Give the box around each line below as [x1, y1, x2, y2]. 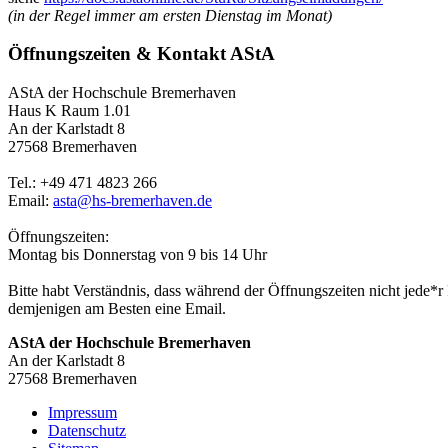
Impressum [48, 404, 117, 422]
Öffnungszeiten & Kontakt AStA [8, 43, 275, 65]
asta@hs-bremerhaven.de [53, 192, 212, 210]
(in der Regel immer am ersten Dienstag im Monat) [8, 6, 332, 24]
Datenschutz [48, 422, 126, 440]
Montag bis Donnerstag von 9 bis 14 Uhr [8, 246, 267, 264]
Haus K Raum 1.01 [8, 102, 131, 120]
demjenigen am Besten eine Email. [8, 300, 226, 318]
